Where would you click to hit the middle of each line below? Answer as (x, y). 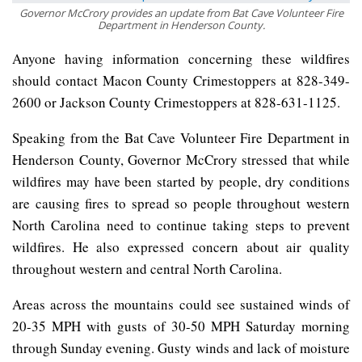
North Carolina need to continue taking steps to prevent (181, 225)
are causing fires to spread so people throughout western (181, 203)
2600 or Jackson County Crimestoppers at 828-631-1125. (176, 102)
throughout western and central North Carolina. (147, 268)
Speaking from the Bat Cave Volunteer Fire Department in (181, 137)
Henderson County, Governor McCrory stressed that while (181, 159)
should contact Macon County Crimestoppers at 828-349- (181, 80)
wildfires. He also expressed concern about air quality (181, 246)
